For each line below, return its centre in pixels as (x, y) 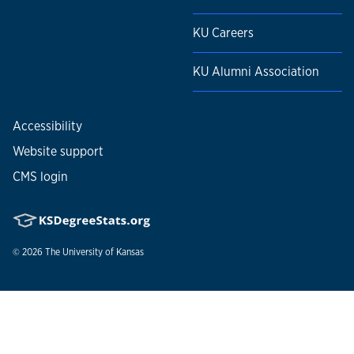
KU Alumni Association (256, 72)
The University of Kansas (94, 252)
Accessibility (47, 126)
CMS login (40, 177)
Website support (58, 152)
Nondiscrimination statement (95, 297)
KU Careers (223, 33)
